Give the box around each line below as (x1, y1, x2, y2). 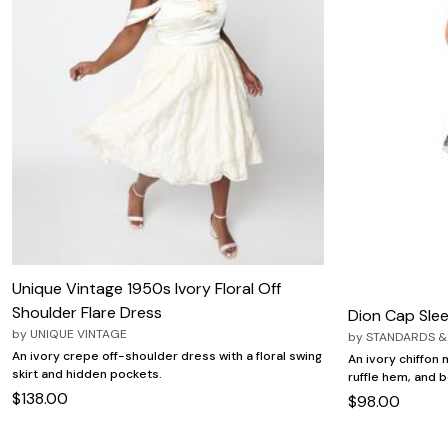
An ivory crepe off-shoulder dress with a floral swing (12, 347, 322, 364)
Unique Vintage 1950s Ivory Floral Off (12, 277, 281, 299)
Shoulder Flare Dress (12, 301, 162, 323)
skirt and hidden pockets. (12, 365, 162, 382)
